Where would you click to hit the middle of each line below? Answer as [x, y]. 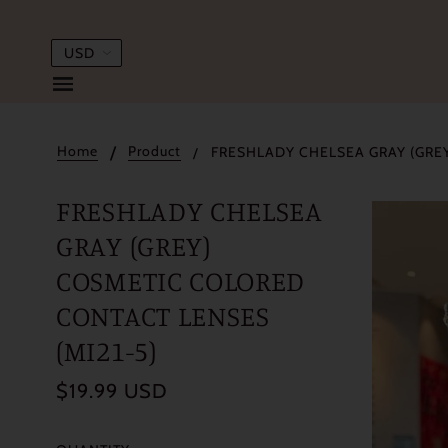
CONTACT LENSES [163, 316]
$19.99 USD [112, 391]
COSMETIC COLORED [181, 281]
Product [154, 150]
